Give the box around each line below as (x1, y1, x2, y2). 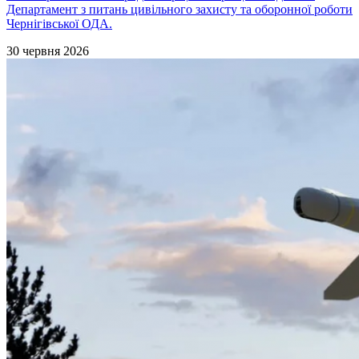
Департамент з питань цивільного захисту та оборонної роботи (6, 2, 353, 16)
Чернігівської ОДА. (6, 17, 112, 30)
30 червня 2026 (6, 44, 89, 58)
